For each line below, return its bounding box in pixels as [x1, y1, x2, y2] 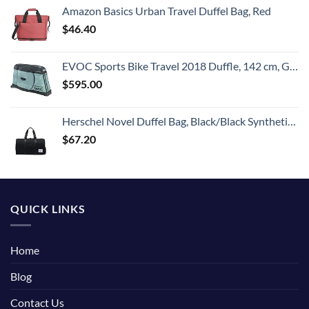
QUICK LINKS [10, 201, 86, 215]
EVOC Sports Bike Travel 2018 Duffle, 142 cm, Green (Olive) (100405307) [62, 59, 290, 72]
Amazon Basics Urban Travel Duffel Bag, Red [62, 3, 271, 17]
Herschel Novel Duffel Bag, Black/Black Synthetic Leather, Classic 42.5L [62, 114, 288, 128]
